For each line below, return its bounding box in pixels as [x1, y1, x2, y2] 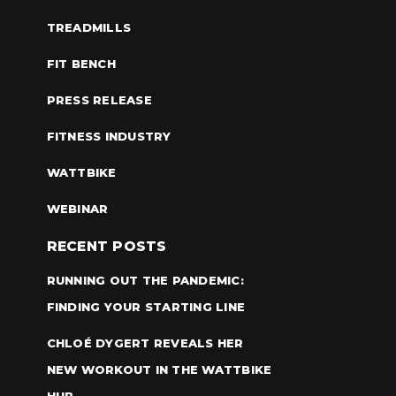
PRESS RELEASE [46, 93, 152, 108]
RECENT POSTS [46, 238, 167, 255]
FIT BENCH [46, 57, 116, 72]
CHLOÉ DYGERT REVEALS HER [46, 336, 244, 351]
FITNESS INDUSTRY [46, 129, 171, 144]
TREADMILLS [46, 20, 132, 35]
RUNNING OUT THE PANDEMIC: [46, 273, 244, 288]
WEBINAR [46, 202, 109, 217]
